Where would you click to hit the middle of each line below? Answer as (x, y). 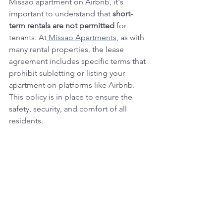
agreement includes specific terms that (78, 61)
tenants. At (28, 37)
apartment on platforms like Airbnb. (73, 85)
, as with (131, 37)
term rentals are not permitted (62, 26)
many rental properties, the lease (67, 49)
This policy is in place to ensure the (72, 97)
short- (123, 14)
